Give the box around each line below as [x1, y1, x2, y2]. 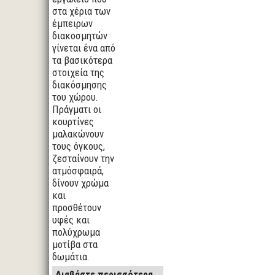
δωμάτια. [52, 250, 90, 263]
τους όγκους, [52, 140, 105, 152]
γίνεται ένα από [52, 42, 115, 54]
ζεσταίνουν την [52, 152, 114, 165]
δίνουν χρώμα [52, 177, 109, 189]
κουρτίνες [52, 115, 94, 128]
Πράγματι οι [52, 103, 101, 115]
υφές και [52, 214, 90, 226]
